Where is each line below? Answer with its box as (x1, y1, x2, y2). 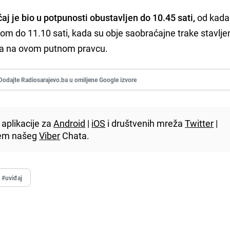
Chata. (60, 129, 90, 142)
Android (53, 117, 86, 129)
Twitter (185, 117, 214, 129)
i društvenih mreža (105, 117, 185, 129)
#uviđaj (2, 173, 23, 182)
